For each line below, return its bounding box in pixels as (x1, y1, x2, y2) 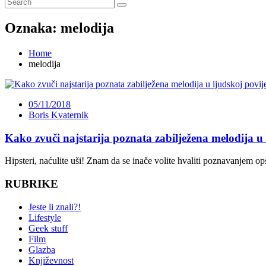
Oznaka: (5, 20, 61, 36)
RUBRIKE (5, 177, 58, 190)
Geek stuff (28, 223, 68, 233)
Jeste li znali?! (28, 201, 81, 212)
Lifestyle (28, 212, 61, 223)
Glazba (28, 244, 55, 255)
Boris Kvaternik (28, 109, 88, 120)
